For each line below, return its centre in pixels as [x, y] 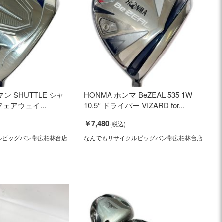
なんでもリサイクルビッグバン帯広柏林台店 [143, 137]
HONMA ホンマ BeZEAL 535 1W [138, 94]
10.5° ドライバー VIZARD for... [134, 105]
